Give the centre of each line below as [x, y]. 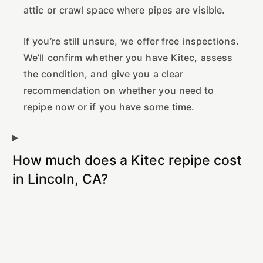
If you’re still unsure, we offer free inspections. [131, 41]
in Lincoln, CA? [60, 179]
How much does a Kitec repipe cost [127, 160]
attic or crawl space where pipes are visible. [124, 10]
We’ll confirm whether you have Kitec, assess [128, 57]
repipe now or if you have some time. [109, 107]
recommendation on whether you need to [119, 90]
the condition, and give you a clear [104, 74]
